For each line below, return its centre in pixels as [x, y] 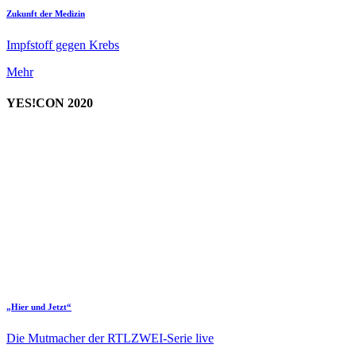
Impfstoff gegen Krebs [63, 45]
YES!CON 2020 [50, 103]
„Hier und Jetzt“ [39, 306]
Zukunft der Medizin [46, 14]
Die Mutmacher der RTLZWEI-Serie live [110, 338]
